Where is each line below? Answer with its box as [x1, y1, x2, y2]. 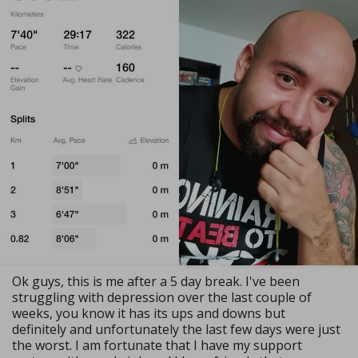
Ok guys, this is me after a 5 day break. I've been [12, 272, 300, 290]
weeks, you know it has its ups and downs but [12, 304, 285, 322]
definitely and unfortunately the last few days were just [12, 320, 340, 338]
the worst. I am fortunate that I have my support [12, 336, 302, 354]
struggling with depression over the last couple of [12, 288, 312, 306]
